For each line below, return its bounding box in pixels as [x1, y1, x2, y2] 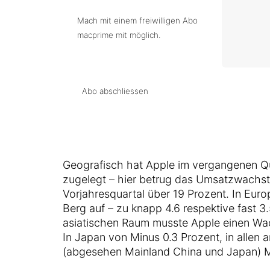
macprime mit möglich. [77, 30, 161, 40]
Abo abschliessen [81, 86, 148, 96]
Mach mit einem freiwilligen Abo [77, 16, 198, 25]
